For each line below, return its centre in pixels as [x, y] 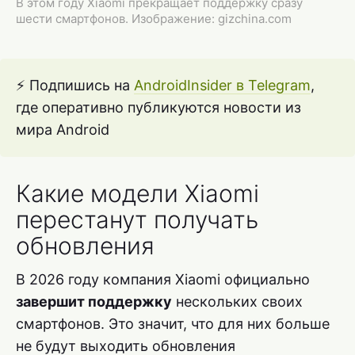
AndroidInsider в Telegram [222, 86]
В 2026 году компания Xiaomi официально [163, 280]
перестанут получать [137, 220]
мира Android [63, 130]
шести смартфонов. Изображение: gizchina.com [154, 19]
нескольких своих [237, 302]
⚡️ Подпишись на [75, 86]
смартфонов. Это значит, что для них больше [173, 324]
